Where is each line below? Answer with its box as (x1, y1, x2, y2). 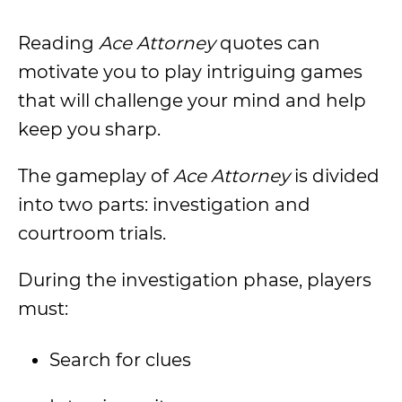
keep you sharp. (18, 118, 170, 140)
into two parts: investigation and (18, 194, 310, 215)
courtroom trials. (18, 223, 170, 244)
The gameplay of (18, 165, 173, 187)
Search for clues (49, 349, 191, 371)
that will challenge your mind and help (18, 90, 366, 111)
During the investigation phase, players (18, 269, 371, 291)
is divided (290, 165, 380, 187)
